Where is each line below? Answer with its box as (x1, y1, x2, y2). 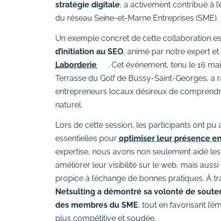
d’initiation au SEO (55, 46, 123, 56)
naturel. (55, 100, 82, 110)
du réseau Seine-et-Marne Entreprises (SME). (55, 13, 220, 23)
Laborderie (55, 60, 97, 70)
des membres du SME (55, 200, 138, 210)
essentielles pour (55, 134, 119, 144)
